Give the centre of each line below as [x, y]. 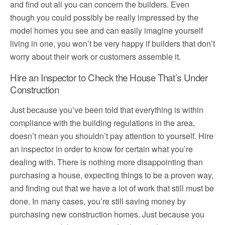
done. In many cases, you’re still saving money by [98, 201]
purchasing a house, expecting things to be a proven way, [112, 175]
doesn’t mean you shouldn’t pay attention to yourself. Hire [112, 136]
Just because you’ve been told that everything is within [107, 110]
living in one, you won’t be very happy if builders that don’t [113, 43]
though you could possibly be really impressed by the [104, 17]
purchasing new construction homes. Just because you [107, 214]
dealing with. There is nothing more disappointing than [106, 162]
